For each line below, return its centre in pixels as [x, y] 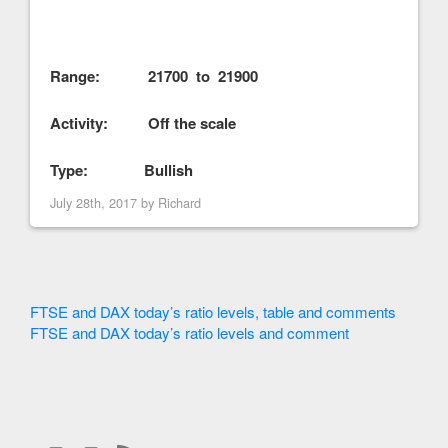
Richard [179, 202]
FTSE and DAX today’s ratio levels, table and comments [213, 311]
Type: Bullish [121, 169]
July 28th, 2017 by [104, 202]
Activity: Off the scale [143, 122]
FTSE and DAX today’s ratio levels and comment [189, 332]
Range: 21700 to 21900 [156, 75]
